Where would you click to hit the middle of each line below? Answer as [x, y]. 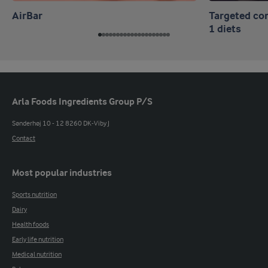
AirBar [27, 17]
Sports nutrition [34, 195]
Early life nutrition [38, 240]
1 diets [225, 30]
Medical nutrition [37, 255]
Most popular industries [62, 173]
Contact [24, 139]
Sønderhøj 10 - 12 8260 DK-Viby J [61, 124]
